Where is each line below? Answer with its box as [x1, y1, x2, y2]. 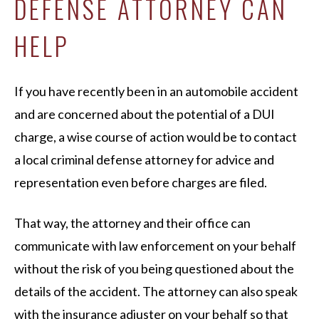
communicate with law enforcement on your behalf [14, 238, 296, 253]
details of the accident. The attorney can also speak [14, 283, 298, 299]
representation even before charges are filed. [14, 174, 269, 190]
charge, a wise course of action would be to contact [14, 129, 297, 145]
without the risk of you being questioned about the [14, 261, 294, 276]
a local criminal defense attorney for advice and [14, 152, 274, 167]
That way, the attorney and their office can [14, 215, 251, 231]
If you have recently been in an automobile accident [14, 83, 298, 99]
